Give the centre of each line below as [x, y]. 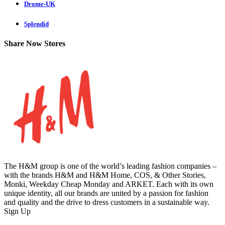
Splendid [36, 24]
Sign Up [17, 211]
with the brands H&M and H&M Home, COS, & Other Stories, [105, 175]
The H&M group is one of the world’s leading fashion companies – [110, 166]
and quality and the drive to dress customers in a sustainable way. [107, 202]
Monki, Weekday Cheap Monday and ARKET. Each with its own [109, 184]
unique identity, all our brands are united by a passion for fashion [106, 193]
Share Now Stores [35, 44]
